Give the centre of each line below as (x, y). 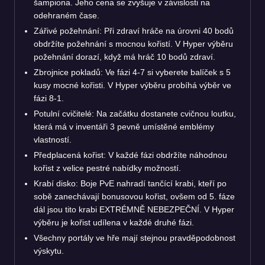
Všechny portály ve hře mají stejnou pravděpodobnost (135, 237)
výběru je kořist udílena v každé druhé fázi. (114, 222)
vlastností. (53, 139)
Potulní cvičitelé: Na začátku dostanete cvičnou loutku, (135, 113)
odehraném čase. (67, 15)
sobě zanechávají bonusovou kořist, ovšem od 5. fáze (134, 196)
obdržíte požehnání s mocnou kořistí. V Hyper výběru (133, 43)
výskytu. (49, 251)
